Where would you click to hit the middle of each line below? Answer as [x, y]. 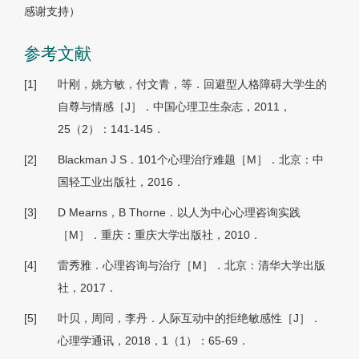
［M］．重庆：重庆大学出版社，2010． [159, 235]
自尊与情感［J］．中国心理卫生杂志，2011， [174, 107]
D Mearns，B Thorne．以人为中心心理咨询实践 [179, 213]
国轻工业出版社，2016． [121, 182]
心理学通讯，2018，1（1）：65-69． [153, 341]
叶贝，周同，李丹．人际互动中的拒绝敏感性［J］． [190, 319]
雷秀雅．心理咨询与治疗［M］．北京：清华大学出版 [192, 266]
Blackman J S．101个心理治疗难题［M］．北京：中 [191, 160]
